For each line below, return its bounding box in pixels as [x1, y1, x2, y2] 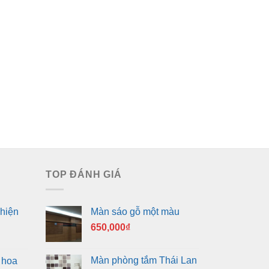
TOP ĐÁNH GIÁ [46, 169, 122, 180]
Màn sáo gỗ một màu [91, 206, 180, 217]
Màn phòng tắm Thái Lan [91, 255, 197, 265]
